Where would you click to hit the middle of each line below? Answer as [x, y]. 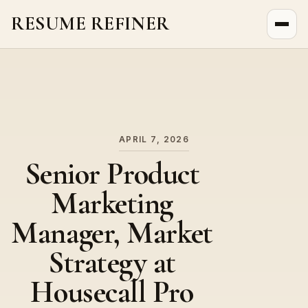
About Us [35, 55]
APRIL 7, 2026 [154, 140]
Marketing [112, 204]
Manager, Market [112, 233]
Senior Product [112, 174]
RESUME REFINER [90, 24]
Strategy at [112, 263]
